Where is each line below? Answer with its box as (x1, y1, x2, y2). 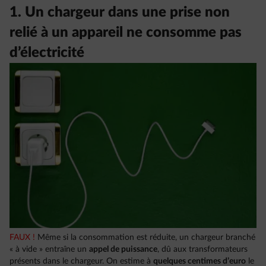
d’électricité (9, 46, 84, 60)
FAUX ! (9, 233, 35, 242)
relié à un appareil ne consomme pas (9, 26, 242, 40)
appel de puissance (89, 245, 157, 254)
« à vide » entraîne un (9, 245, 89, 254)
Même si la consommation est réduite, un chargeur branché (35, 233, 255, 242)
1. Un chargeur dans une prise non (9, 5, 230, 20)
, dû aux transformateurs (157, 245, 248, 254)
